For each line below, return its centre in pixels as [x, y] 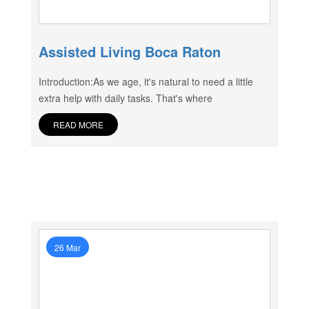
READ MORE [78, 124]
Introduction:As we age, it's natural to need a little [146, 81]
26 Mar [67, 247]
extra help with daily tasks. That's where [125, 98]
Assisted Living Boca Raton [129, 51]
